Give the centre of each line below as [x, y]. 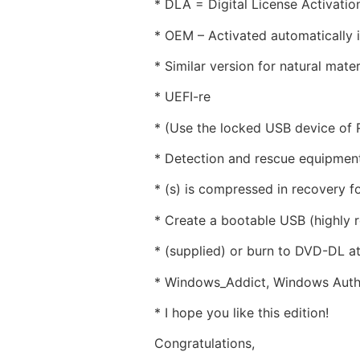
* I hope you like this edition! [241, 313]
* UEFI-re [182, 97]
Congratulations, [205, 344]
